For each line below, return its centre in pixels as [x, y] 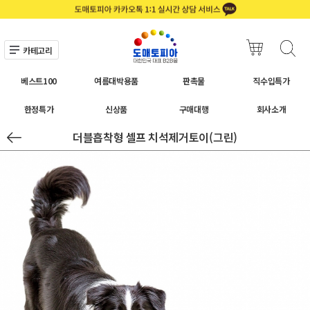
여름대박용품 [116, 80]
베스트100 [39, 80]
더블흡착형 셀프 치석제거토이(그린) [155, 137]
